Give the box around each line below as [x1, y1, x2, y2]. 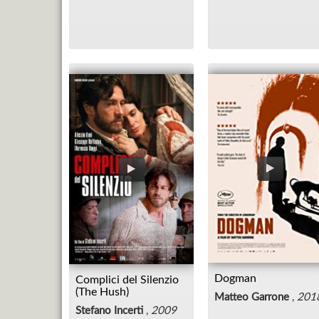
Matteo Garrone [214, 292, 289, 303]
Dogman [214, 273, 256, 285]
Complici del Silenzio [75, 273, 179, 286]
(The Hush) [75, 286, 129, 298]
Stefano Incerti [75, 305, 143, 316]
